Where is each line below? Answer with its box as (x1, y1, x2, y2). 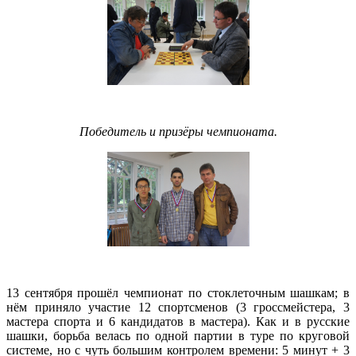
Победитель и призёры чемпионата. (79, 124, 277, 138)
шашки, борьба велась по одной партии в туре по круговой (6, 328, 350, 342)
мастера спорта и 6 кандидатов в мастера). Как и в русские (6, 314, 350, 328)
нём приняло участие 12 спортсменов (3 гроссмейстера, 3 (6, 300, 350, 314)
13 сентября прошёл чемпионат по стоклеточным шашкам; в (6, 285, 350, 300)
